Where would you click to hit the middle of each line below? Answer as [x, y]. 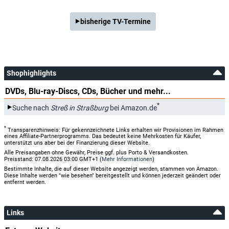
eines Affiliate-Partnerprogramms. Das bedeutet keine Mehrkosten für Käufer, [102, 136]
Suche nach [31, 108]
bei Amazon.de [133, 108]
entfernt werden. [25, 182]
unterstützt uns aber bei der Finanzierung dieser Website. [77, 143]
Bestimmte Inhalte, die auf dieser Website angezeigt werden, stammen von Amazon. [111, 169]
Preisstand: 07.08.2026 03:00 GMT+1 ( [53, 159]
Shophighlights [31, 73]
